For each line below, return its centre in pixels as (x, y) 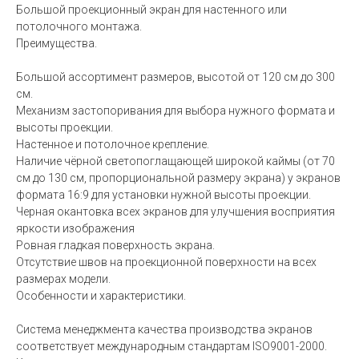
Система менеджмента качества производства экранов (164, 329)
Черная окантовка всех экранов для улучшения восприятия (175, 211)
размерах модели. (63, 278)
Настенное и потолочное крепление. (113, 144)
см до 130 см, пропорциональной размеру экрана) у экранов (178, 177)
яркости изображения (75, 228)
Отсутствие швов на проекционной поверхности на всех (166, 262)
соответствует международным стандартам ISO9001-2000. (171, 346)
